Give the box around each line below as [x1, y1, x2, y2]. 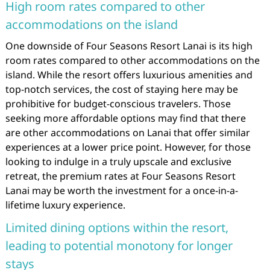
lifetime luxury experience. [5, 198, 125, 212]
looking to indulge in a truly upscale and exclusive [5, 155, 231, 168]
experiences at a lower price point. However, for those [5, 140, 251, 154]
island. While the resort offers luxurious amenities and [5, 68, 253, 81]
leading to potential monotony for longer [5, 237, 233, 254]
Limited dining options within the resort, [5, 219, 228, 236]
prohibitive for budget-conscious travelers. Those [5, 97, 231, 110]
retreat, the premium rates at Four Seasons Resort [5, 169, 236, 183]
